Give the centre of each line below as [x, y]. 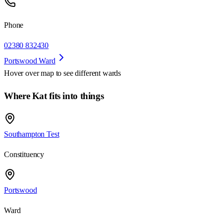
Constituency [24, 154]
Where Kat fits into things [54, 96]
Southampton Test [32, 134]
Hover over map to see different [53, 73]
